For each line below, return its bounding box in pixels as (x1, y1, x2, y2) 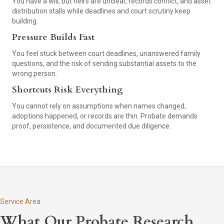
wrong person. (12, 69, 57, 78)
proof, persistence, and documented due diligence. (12, 122, 171, 130)
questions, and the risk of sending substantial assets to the (12, 59, 196, 68)
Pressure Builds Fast (12, 31, 94, 44)
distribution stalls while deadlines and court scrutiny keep (12, 7, 190, 15)
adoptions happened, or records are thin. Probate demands (12, 112, 197, 120)
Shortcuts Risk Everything (12, 83, 123, 96)
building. (12, 17, 38, 25)
